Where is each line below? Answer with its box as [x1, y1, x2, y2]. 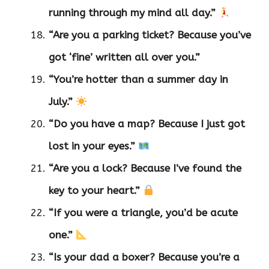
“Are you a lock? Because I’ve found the [49, 162, 241, 175]
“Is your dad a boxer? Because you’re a [49, 251, 240, 264]
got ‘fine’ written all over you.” [49, 51, 200, 64]
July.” [49, 95, 73, 108]
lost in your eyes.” [49, 140, 135, 153]
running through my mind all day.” [49, 7, 216, 19]
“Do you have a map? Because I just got [49, 118, 245, 130]
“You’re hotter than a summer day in [49, 73, 228, 86]
